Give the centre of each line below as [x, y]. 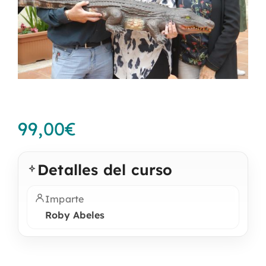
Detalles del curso [105, 169]
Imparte [65, 199]
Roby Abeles [75, 215]
